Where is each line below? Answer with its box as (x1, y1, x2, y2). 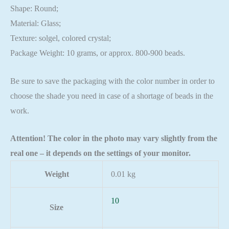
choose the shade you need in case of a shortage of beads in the (10, 91, 213, 100)
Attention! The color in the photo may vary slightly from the (10, 134, 217, 143)
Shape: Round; (10, 4, 58, 13)
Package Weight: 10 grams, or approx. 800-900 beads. (10, 49, 185, 58)
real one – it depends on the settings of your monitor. (10, 149, 191, 158)
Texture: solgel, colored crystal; (10, 34, 111, 43)
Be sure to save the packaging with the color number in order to (10, 76, 215, 85)
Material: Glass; (10, 19, 61, 28)
